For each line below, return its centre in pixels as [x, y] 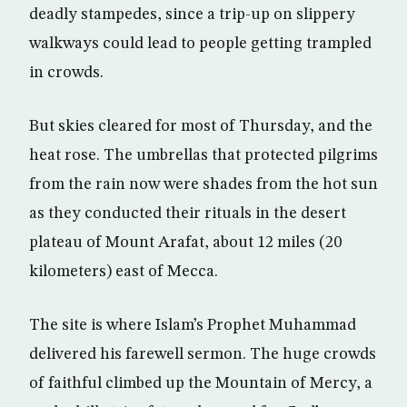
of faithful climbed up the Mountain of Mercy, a [201, 383]
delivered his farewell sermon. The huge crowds [203, 354]
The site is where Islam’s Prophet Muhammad [193, 325]
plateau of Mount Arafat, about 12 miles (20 [185, 243]
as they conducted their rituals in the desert [188, 213]
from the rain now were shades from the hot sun [203, 184]
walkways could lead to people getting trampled [200, 44]
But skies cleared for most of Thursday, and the [201, 126]
